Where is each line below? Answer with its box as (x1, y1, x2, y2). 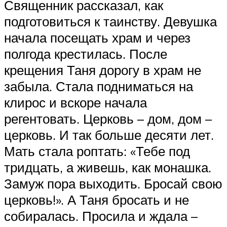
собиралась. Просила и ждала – (4, 207, 198, 224)
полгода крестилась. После (4, 45, 167, 62)
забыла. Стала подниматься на (4, 78, 193, 94)
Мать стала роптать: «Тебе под (4, 142, 190, 159)
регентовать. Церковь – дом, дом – (4, 110, 212, 127)
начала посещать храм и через (4, 29, 191, 46)
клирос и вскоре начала (4, 94, 147, 110)
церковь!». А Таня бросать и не (4, 191, 189, 208)
